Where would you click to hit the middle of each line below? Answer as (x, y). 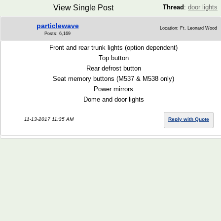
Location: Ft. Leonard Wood (188, 28)
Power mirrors (113, 89)
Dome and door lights (113, 99)
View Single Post (83, 8)
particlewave (57, 26)
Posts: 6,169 (57, 34)
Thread (173, 7)
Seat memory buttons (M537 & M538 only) (113, 79)
